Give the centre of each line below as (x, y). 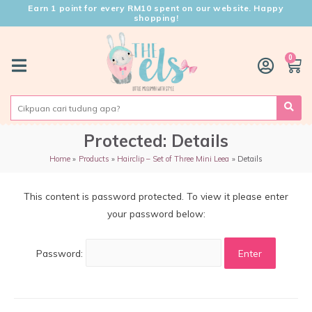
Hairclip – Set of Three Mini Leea (173, 159)
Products (94, 159)
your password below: (156, 213)
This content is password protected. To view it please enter (156, 196)
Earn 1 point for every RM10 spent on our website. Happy (156, 8)
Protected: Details (156, 141)
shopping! (156, 18)
